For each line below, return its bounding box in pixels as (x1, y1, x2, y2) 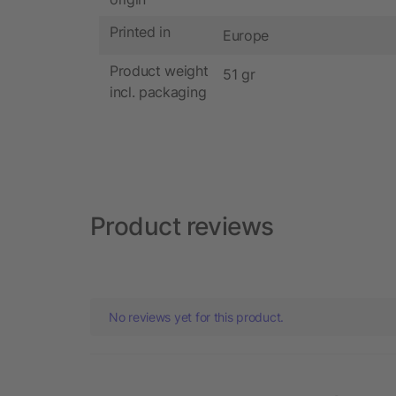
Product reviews (90, 210, 274, 241)
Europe (223, 26, 270, 44)
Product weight (110, 62, 209, 80)
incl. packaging (110, 83, 207, 102)
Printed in (110, 23, 171, 42)
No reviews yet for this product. (109, 308, 285, 324)
